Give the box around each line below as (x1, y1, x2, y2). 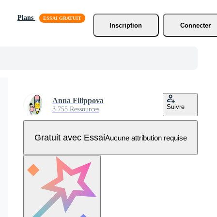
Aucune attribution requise (105, 133, 187, 142)
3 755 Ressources (52, 106, 99, 113)
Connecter (180, 21, 211, 29)
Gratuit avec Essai (34, 132, 105, 142)
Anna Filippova (52, 96, 104, 105)
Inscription (109, 21, 142, 29)
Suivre (167, 103, 185, 110)
